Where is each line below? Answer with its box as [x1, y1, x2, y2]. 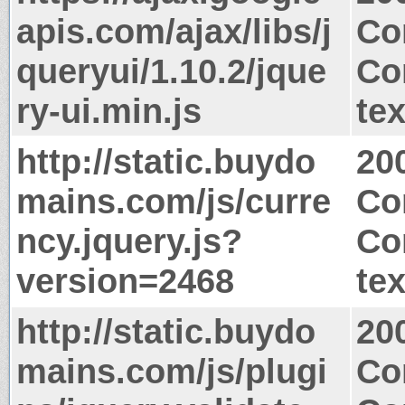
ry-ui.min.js [16, 90, 202, 130]
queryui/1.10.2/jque [16, 51, 326, 90]
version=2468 [16, 260, 234, 300]
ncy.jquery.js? [16, 221, 242, 260]
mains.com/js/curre [16, 181, 331, 221]
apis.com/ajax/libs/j [16, 11, 332, 51]
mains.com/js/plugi [16, 351, 327, 391]
